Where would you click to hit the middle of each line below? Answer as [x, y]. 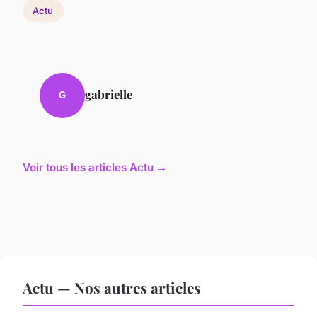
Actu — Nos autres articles [112, 287]
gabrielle [109, 94]
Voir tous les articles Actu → [95, 167]
